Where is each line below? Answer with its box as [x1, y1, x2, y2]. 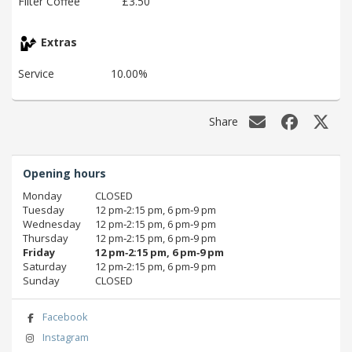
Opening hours [23, 165, 106, 181]
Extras [38, 35, 77, 50]
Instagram [42, 331, 89, 345]
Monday [23, 188, 62, 203]
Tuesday [23, 202, 64, 217]
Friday [23, 244, 55, 259]
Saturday [23, 258, 67, 273]
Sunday [23, 273, 60, 288]
